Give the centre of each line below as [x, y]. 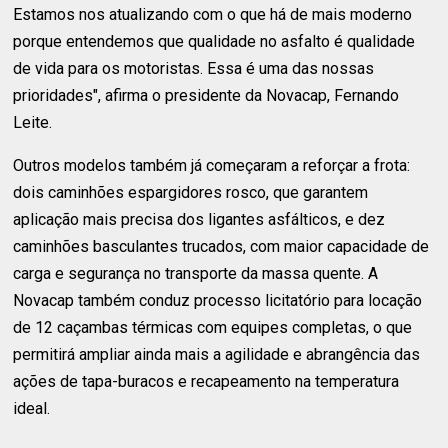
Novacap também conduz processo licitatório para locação [218, 301]
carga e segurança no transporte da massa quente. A [196, 274]
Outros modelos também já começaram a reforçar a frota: [212, 166]
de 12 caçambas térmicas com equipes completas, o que [213, 328]
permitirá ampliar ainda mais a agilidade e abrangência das [217, 355]
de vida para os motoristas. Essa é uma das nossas [194, 69]
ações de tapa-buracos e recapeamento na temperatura [206, 382]
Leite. [33, 123]
